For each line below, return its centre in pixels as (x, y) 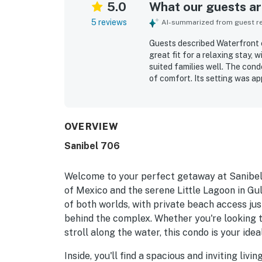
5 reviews (109, 22)
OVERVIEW (92, 126)
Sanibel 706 (92, 146)
